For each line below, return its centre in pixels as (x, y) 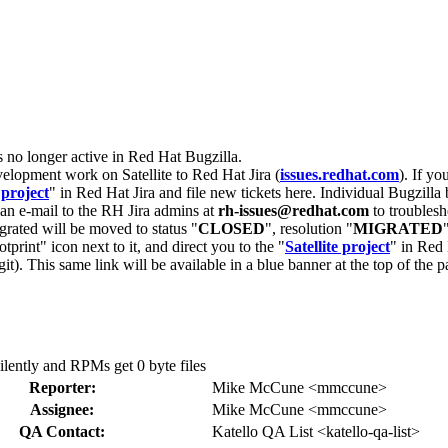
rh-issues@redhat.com (293, 210)
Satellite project (337, 246)
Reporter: (62, 387)
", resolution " (309, 228)
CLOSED (231, 228)
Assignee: (62, 409)
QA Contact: (62, 431)
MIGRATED (398, 228)
